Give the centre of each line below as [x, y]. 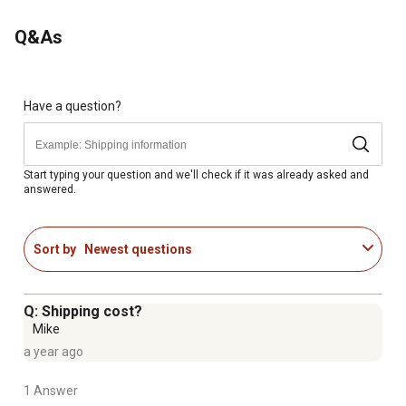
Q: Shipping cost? [83, 312]
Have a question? [72, 106]
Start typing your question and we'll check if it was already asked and [196, 174]
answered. [50, 189]
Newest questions [138, 249]
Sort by [55, 249]
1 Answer [51, 391]
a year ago [53, 352]
